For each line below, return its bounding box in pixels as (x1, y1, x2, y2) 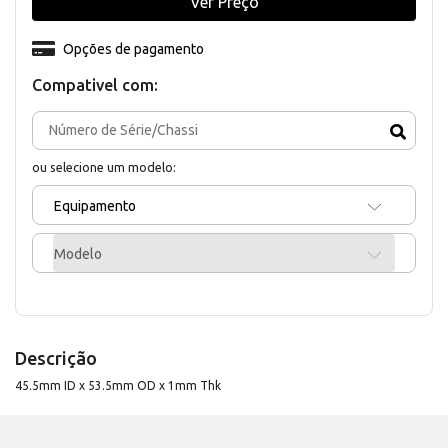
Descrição (15, 347, 97, 368)
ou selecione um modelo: (32, 159, 176, 174)
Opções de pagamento (62, 40, 204, 57)
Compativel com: (32, 75, 158, 94)
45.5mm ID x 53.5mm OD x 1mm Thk (15, 378, 221, 392)
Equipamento (54, 197, 136, 214)
